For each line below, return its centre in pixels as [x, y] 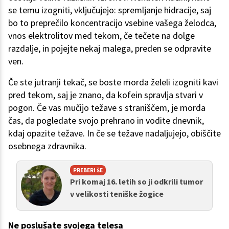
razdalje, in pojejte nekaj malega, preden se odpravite [110, 49]
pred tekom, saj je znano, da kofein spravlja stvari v [106, 95]
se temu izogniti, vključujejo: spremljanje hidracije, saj [110, 10]
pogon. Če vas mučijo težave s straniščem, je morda [107, 108]
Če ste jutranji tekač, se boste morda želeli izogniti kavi [113, 82]
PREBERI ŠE [88, 170]
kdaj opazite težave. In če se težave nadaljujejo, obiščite [114, 133]
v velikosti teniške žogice [117, 194]
